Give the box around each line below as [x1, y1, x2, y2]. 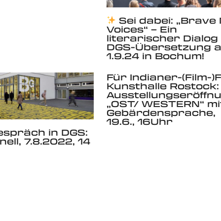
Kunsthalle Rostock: [106, 80, 219, 92]
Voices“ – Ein [106, 23, 177, 35]
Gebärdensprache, [106, 107, 216, 119]
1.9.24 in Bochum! [106, 49, 204, 62]
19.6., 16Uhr [106, 115, 173, 128]
